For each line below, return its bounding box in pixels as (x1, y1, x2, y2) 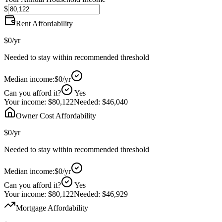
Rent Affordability (16, 19, 73, 28)
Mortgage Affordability (16, 203, 88, 212)
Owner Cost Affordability (16, 111, 96, 120)
